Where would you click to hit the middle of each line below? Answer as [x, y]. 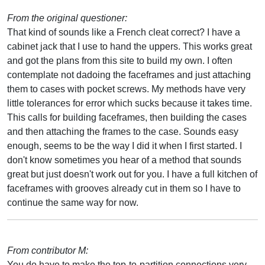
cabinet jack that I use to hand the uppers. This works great [130, 46]
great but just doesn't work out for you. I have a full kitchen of [132, 174]
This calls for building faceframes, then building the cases [127, 117]
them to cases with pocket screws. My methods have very [126, 89]
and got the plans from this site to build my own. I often [120, 60]
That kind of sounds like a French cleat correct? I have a [124, 32]
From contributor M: [48, 250]
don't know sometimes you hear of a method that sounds [124, 160]
